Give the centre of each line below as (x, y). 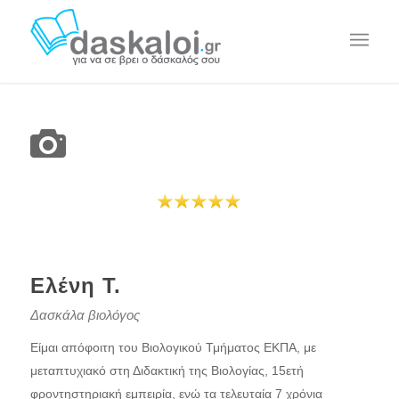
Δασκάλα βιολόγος (85, 314)
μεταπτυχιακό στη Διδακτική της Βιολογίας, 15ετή (167, 370)
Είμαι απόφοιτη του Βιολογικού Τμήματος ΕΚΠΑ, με (173, 347)
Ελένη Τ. (75, 285)
